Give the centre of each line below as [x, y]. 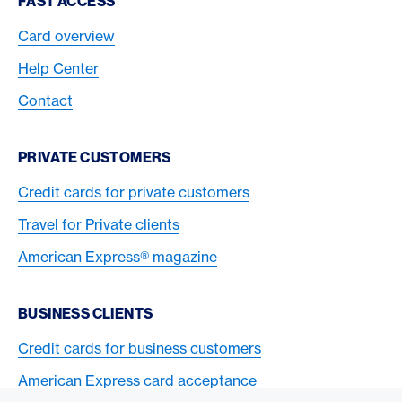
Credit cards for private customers [134, 192]
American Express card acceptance [137, 380]
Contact [45, 100]
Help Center [58, 68]
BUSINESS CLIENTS [86, 313]
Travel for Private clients [99, 224]
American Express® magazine [118, 256]
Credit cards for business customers [140, 348]
